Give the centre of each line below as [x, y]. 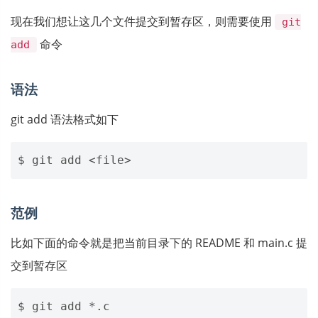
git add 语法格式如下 [65, 119]
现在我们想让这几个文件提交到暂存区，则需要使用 [143, 21]
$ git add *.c [64, 306]
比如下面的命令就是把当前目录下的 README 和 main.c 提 [159, 243]
